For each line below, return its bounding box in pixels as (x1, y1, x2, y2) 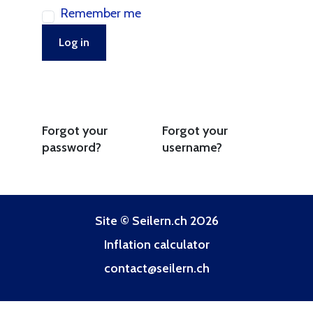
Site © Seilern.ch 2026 (94, 212, 219, 228)
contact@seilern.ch (103, 260, 210, 276)
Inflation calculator (103, 236, 210, 252)
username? (161, 139, 222, 155)
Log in (59, 35, 89, 49)
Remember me (61, 6, 141, 22)
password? (42, 139, 101, 155)
